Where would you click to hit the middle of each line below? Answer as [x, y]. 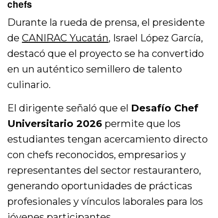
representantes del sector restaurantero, [104, 171]
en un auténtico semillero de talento [95, 69]
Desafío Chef [165, 108]
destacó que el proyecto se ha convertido [106, 54]
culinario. [29, 85]
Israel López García [157, 38]
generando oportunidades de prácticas [100, 186]
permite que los [142, 124]
